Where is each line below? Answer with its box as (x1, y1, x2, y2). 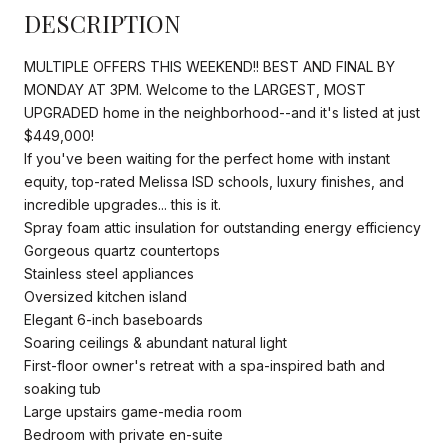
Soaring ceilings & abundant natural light (24, 333, 287, 351)
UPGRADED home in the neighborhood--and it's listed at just (24, 103, 420, 121)
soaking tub (24, 379, 101, 397)
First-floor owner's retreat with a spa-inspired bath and (24, 356, 385, 374)
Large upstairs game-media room (24, 402, 242, 420)
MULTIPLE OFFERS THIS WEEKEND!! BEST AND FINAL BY (24, 57, 395, 75)
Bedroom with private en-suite (24, 425, 223, 443)
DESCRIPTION (24, 6, 181, 39)
